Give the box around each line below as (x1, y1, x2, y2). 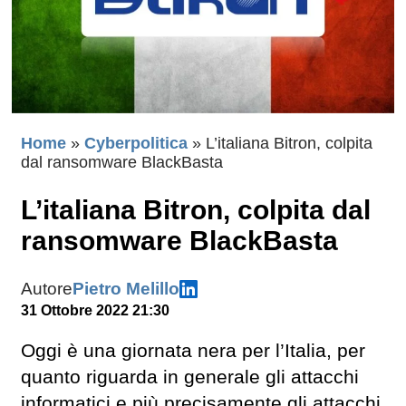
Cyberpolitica (84, 134, 188, 153)
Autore (21, 279, 72, 299)
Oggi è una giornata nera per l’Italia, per (21, 340, 365, 362)
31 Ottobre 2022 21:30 (21, 303, 169, 319)
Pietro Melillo (72, 279, 179, 299)
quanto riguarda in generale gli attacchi (21, 366, 359, 389)
